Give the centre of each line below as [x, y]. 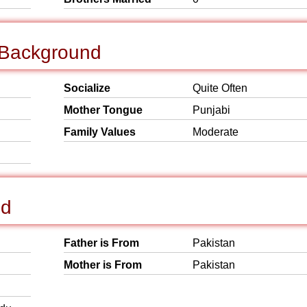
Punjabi [211, 110]
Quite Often [220, 88]
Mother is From [103, 265]
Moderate [216, 132]
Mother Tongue [103, 110]
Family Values [100, 132]
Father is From [101, 243]
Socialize [87, 88]
